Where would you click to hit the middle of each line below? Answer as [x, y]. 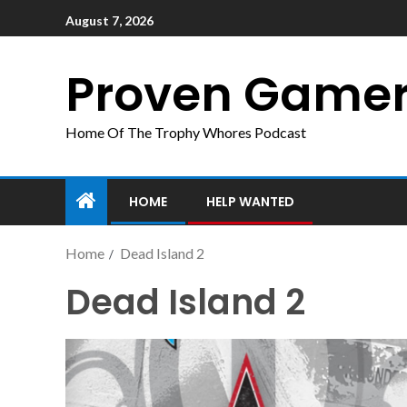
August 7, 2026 [109, 20]
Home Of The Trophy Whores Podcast [186, 132]
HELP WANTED [250, 202]
